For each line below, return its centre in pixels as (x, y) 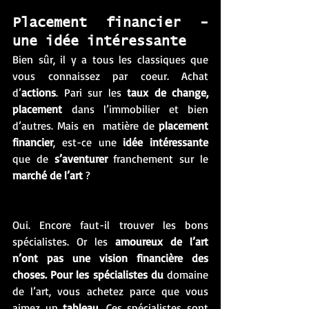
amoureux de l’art (162, 241)
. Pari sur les (91, 92)
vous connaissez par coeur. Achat (110, 76)
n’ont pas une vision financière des (110, 258)
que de (33, 159)
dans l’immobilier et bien (135, 109)
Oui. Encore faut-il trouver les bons (110, 225)
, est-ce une (88, 142)
